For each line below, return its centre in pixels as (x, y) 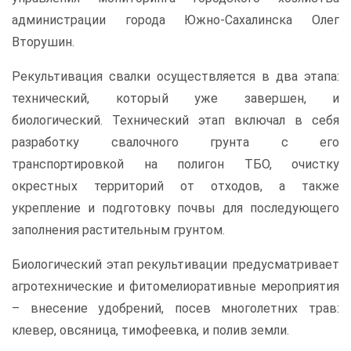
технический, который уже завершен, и (175, 98)
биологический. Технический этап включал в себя (175, 120)
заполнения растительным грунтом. (120, 230)
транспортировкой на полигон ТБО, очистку (175, 164)
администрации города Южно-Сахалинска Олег (175, 20)
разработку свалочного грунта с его (175, 142)
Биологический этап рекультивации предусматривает (175, 264)
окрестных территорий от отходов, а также (175, 186)
